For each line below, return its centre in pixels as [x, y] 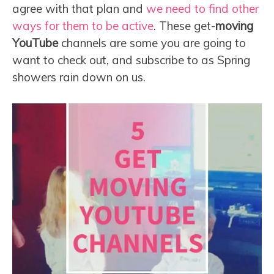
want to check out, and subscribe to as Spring [131, 60]
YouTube [35, 43]
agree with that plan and [79, 9]
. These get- [184, 26]
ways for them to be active [83, 26]
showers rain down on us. [79, 77]
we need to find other [202, 9]
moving [234, 26]
